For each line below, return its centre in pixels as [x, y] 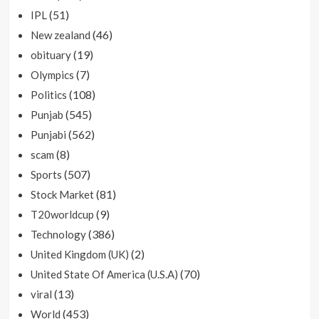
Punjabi [48, 135]
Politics [48, 95]
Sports [46, 175]
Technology [58, 235]
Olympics [52, 75]
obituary [51, 55]
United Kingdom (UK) [79, 255]
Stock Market [62, 195]
